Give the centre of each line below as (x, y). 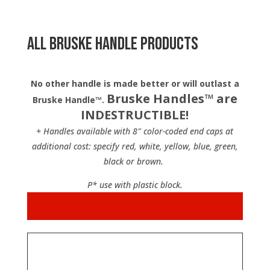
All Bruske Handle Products (112, 44)
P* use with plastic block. (135, 185)
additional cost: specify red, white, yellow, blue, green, (135, 146)
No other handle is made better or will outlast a (135, 83)
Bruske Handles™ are (172, 99)
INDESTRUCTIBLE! (135, 115)
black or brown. (134, 161)
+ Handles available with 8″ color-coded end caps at (135, 131)
